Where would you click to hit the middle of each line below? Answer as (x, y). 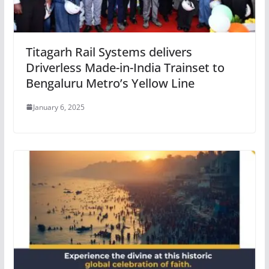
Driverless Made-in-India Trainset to (125, 67)
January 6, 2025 (59, 107)
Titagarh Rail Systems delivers (109, 52)
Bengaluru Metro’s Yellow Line (110, 83)
